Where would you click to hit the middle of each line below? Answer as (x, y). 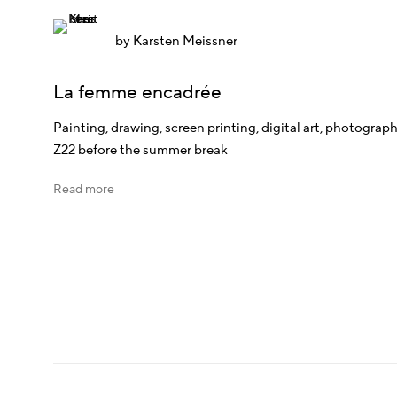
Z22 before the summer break (140, 151)
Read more (84, 190)
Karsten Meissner (185, 42)
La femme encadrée (137, 93)
